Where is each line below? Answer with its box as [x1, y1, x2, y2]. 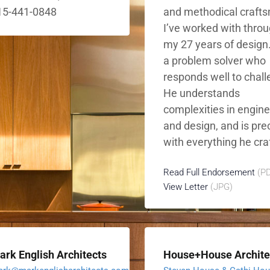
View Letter [163, 181, 209, 192]
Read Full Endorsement [163, 167, 256, 178]
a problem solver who [163, 54, 266, 67]
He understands [163, 87, 240, 99]
